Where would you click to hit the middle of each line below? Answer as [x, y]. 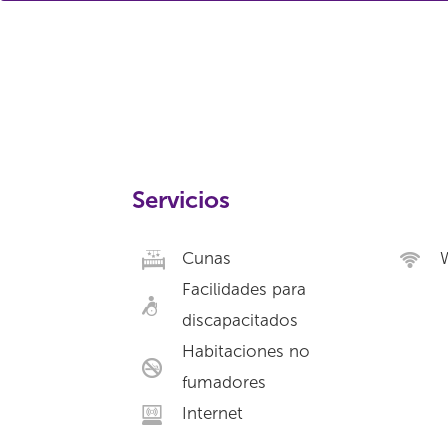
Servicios [181, 199]
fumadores [224, 382]
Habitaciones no [246, 351]
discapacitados [240, 320]
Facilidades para [244, 289]
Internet [212, 413]
